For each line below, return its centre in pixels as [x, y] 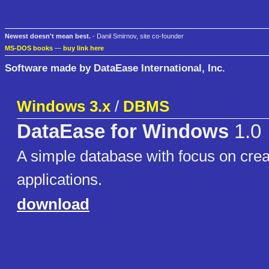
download [53, 204]
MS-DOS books [29, 48]
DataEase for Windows [123, 132]
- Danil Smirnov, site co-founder [137, 36]
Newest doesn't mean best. [48, 36]
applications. [59, 180]
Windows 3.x [64, 107]
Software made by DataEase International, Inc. [115, 68]
